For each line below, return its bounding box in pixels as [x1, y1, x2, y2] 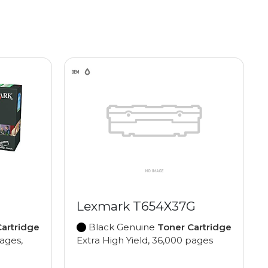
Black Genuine [86, 221, 157, 233]
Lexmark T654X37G [77, 199, 196, 214]
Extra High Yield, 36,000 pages [77, 234, 213, 246]
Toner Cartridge [157, 221, 232, 233]
